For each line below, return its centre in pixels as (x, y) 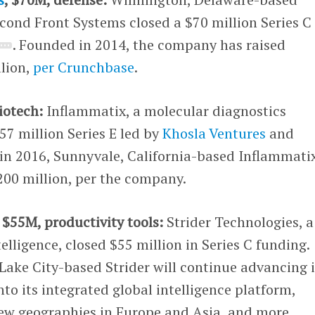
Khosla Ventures (214, 133)
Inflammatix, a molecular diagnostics (165, 110)
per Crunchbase (84, 67)
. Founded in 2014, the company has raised (149, 44)
